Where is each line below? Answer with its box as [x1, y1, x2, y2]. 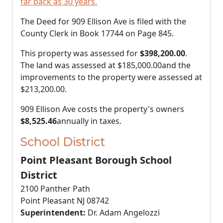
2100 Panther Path [20, 183, 90, 194]
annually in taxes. [57, 115, 121, 126]
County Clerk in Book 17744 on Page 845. [20, 28, 174, 39]
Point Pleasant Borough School [20, 153, 172, 167]
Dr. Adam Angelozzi [86, 207, 160, 218]
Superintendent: [20, 207, 86, 218]
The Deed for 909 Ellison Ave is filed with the [20, 16, 186, 27]
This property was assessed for [20, 48, 140, 59]
